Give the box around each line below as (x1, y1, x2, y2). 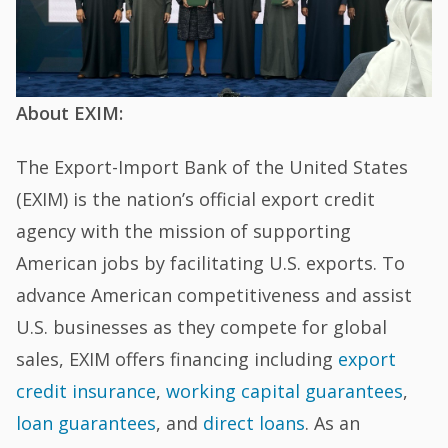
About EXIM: (16, 101, 124, 126)
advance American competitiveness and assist (16, 282, 413, 307)
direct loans (203, 410, 306, 435)
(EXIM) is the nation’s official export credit (16, 186, 376, 211)
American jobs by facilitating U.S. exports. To (16, 250, 406, 275)
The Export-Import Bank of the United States (16, 154, 409, 179)
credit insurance (16, 378, 157, 403)
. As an (305, 410, 361, 435)
